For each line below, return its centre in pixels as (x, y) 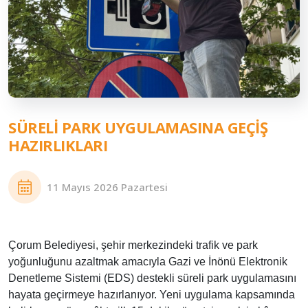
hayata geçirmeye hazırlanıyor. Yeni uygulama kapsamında (152, 295)
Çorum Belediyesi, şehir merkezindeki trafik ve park (133, 245)
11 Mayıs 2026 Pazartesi (107, 187)
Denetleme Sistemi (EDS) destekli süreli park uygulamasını (152, 278)
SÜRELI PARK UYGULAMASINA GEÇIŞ (138, 127)
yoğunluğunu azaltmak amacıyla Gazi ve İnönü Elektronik (148, 262)
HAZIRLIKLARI (58, 145)
